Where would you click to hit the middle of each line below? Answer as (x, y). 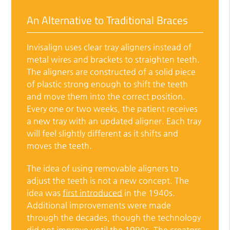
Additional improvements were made (99, 205)
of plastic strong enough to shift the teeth (108, 84)
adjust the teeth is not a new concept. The (108, 181)
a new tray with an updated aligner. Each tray (114, 121)
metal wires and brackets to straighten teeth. (113, 60)
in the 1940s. (149, 193)
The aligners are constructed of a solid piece (111, 72)
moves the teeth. (60, 146)
